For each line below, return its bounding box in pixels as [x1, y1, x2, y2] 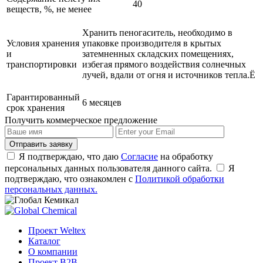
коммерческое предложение [46, 115, 157, 125]
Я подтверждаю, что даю [19, 151, 121, 161]
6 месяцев [82, 97, 122, 107]
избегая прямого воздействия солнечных [82, 59, 246, 69]
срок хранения [6, 103, 65, 113]
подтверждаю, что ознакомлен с [5, 174, 135, 184]
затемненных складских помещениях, [82, 49, 234, 59]
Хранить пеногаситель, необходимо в [82, 28, 232, 38]
